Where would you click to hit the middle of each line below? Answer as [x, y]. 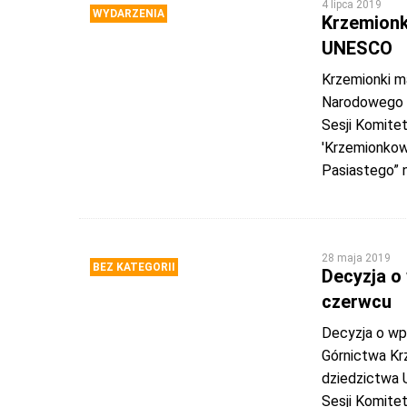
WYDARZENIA [129, 14]
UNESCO [357, 48]
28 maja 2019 [356, 258]
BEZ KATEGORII [134, 267]
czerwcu [356, 302]
